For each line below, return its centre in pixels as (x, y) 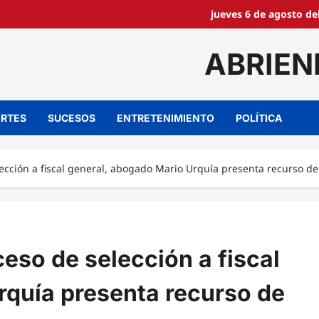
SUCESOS (72, 118)
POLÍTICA (259, 118)
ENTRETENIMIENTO (166, 118)
